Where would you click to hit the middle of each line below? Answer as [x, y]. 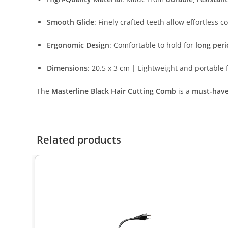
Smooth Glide [70, 22]
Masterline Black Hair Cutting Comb [114, 91]
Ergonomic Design [78, 45]
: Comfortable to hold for [152, 45]
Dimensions [67, 68]
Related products [79, 140]
